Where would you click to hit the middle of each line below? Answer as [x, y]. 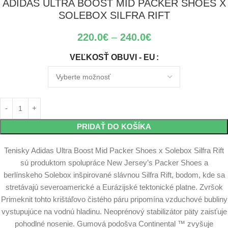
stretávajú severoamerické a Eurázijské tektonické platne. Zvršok [114, 187]
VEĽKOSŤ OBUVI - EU [112, 58]
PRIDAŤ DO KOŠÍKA [114, 127]
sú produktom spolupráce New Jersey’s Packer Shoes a [114, 163]
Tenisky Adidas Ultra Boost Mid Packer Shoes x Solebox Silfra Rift [114, 151]
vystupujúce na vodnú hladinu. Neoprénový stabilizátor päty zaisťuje [114, 212]
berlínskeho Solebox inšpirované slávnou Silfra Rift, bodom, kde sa [114, 175]
